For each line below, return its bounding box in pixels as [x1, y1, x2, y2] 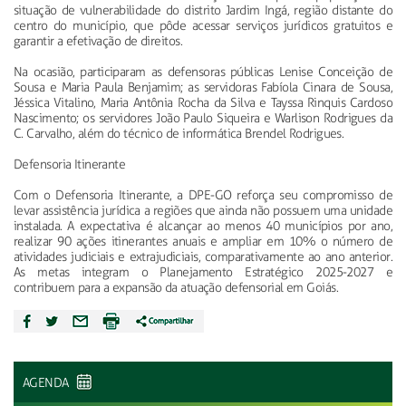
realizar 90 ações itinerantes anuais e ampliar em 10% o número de [14, 234, 392, 249]
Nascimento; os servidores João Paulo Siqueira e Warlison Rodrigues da [14, 111, 392, 126]
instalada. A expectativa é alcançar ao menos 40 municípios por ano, [14, 218, 392, 234]
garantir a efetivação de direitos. [14, 34, 186, 49]
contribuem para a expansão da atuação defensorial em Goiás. [14, 280, 338, 295]
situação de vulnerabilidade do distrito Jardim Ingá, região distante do [14, 3, 392, 18]
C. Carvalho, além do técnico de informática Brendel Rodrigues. [14, 126, 347, 141]
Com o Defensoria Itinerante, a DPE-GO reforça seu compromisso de [14, 188, 392, 203]
